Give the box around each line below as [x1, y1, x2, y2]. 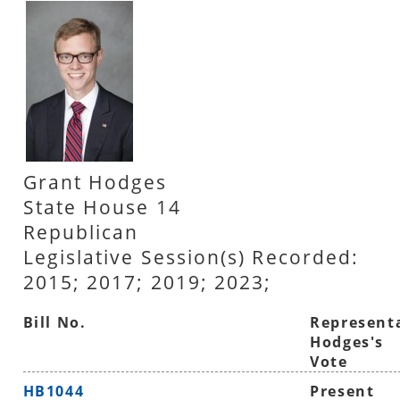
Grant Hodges [22, 169, 168, 195]
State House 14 [22, 194, 181, 220]
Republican [22, 219, 139, 245]
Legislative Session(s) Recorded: [22, 244, 360, 270]
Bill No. [22, 312, 87, 332]
